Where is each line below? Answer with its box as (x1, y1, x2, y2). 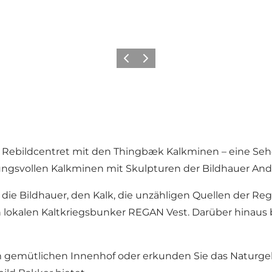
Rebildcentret (2, 146, 70, 158)
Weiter (138, 57, 161, 67)
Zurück (118, 57, 144, 67)
